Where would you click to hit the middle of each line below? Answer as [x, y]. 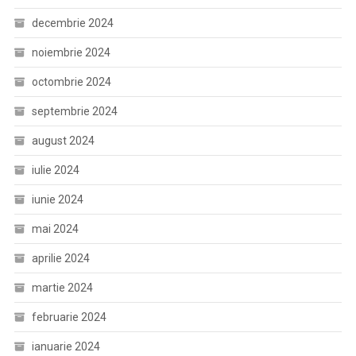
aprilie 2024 [60, 258]
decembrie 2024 [72, 23]
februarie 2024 [69, 317]
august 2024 [63, 141]
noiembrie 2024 [71, 52]
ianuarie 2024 [66, 346]
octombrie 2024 [71, 82]
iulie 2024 [55, 170]
